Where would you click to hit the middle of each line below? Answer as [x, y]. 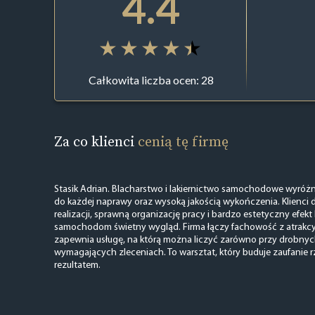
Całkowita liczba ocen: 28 [151, 80]
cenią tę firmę [183, 141]
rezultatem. [77, 265]
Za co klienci [96, 141]
